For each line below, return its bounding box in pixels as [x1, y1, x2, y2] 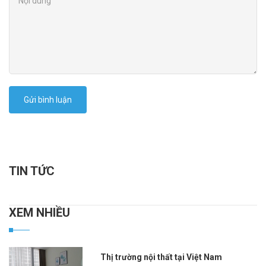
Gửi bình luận [24, 94, 72, 104]
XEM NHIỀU [17, 205, 70, 220]
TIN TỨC [9, 163, 55, 178]
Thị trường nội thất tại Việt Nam [106, 252, 223, 262]
